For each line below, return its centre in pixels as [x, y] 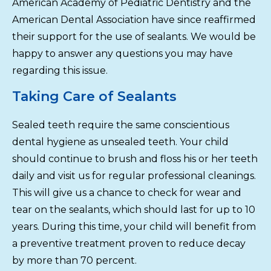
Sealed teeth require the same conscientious [121, 125]
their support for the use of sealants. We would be [134, 36]
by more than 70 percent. [74, 260]
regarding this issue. [60, 70]
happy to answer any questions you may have [122, 53]
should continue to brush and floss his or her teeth [135, 158]
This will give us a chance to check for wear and [127, 192]
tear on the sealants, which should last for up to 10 [134, 209]
